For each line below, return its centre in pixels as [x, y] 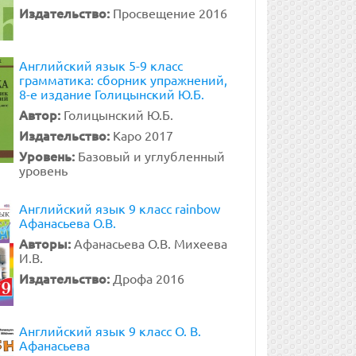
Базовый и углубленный [151, 156]
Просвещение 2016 [170, 13]
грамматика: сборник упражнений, [123, 79]
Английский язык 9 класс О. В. [110, 331]
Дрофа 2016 [148, 278]
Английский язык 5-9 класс [101, 65]
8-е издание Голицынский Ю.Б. [111, 94]
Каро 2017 [143, 135]
